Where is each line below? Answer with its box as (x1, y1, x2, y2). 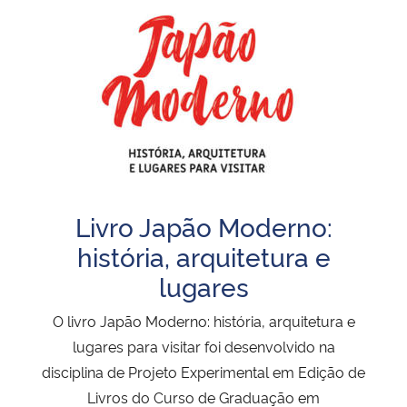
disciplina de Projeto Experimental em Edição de (42, 362, 365, 382)
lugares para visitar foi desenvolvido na (72, 336, 335, 357)
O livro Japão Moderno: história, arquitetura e (52, 311, 355, 332)
